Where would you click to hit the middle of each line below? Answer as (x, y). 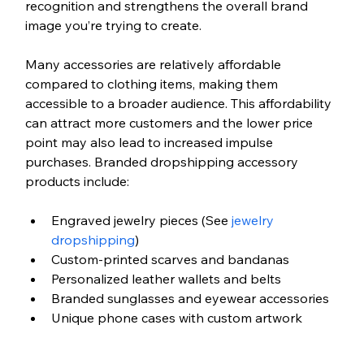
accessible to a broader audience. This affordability (180, 104)
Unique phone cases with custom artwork (176, 318)
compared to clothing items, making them (153, 84)
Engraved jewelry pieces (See (139, 221)
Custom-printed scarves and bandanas (170, 260)
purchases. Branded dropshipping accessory (163, 162)
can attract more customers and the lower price (170, 123)
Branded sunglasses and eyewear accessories (190, 299)
